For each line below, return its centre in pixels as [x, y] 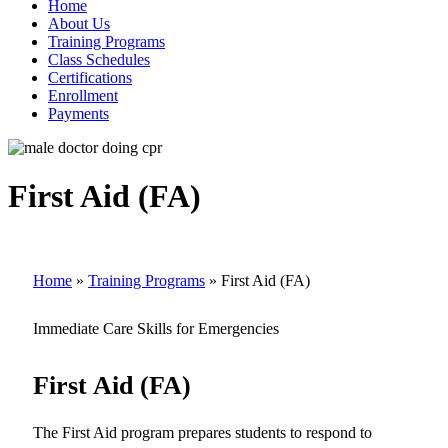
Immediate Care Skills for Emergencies [156, 328]
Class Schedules [99, 59]
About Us [79, 23]
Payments [78, 113]
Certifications [90, 77]
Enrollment [83, 95]
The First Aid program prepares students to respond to [202, 432]
